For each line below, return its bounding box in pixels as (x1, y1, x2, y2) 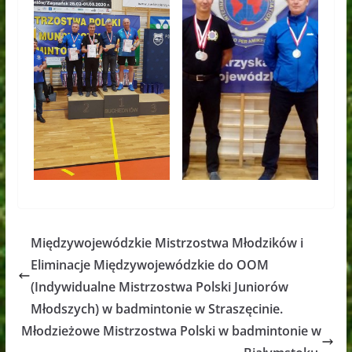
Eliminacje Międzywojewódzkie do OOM (30, 256, 269, 274)
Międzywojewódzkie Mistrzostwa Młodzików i (30, 234, 303, 252)
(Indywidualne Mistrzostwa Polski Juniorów (30, 278, 288, 296)
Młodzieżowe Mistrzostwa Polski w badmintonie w (21, 322, 322, 340)
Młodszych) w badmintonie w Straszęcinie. (30, 300, 283, 318)
